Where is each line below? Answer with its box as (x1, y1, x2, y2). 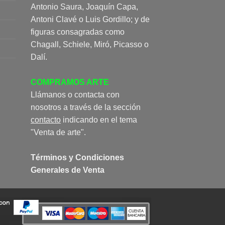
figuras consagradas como (31, 28, 125, 37)
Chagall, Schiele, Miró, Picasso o (31, 40, 149, 49)
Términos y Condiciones (31, 153, 124, 162)
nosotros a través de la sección (31, 103, 141, 112)
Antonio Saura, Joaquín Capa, (31, 3, 138, 12)
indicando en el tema (61, 116, 137, 125)
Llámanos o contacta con (31, 90, 120, 99)
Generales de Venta (31, 166, 104, 175)
